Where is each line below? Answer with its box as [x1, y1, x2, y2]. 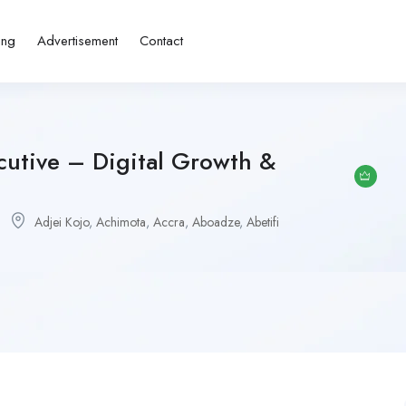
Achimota [96, 212, 146, 231]
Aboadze [192, 212, 239, 231]
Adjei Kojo [34, 212, 89, 231]
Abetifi [246, 212, 279, 231]
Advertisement [37, 31, 119, 52]
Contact [140, 31, 184, 52]
